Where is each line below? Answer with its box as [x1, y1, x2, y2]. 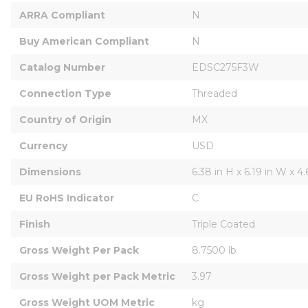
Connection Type [19, 87, 111, 100]
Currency [19, 139, 67, 152]
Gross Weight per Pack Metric [19, 269, 175, 283]
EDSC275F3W [192, 60, 259, 74]
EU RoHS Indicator [19, 191, 114, 204]
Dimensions [19, 165, 81, 178]
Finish [19, 217, 50, 230]
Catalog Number [19, 60, 105, 74]
